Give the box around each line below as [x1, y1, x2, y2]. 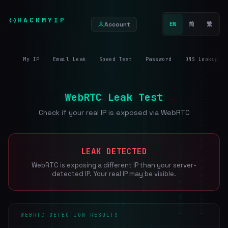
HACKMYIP [17, 16, 66, 24]
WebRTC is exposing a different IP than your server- [32, 161, 196, 169]
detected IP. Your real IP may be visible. [52, 169, 176, 178]
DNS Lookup [185, 56, 218, 63]
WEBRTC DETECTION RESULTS [21, 212, 119, 218]
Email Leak [52, 56, 86, 63]
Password [145, 56, 172, 63]
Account [104, 20, 130, 28]
